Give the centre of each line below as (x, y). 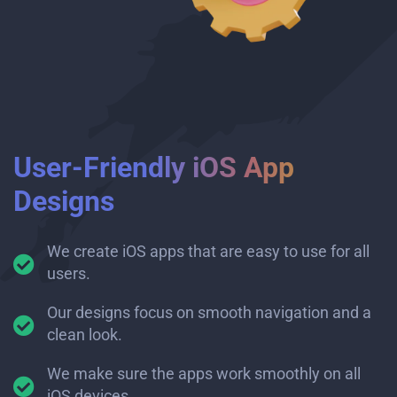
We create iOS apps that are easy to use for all (208, 251)
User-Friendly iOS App (154, 167)
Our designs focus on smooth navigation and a (209, 312)
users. (69, 273)
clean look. (85, 334)
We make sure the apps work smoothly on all (204, 373)
